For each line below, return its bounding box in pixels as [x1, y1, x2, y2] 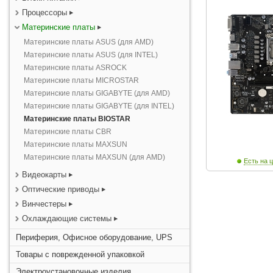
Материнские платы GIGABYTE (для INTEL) [24, 102, 174, 110]
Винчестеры [22, 199, 66, 208]
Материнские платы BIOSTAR [24, 115, 130, 123]
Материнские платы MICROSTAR [24, 76, 139, 85]
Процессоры [22, 8, 67, 17]
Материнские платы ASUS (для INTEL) [24, 51, 158, 59]
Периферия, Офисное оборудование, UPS [16, 233, 172, 242]
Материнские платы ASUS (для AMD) [24, 38, 154, 46]
